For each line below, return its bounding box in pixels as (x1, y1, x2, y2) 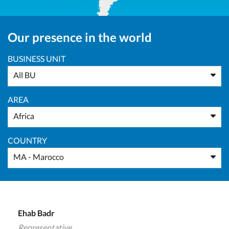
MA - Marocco (13, 152, 64, 162)
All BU (13, 70, 36, 80)
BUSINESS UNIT (8, 54, 65, 63)
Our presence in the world (8, 30, 152, 44)
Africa (13, 111, 34, 121)
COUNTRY (8, 135, 47, 145)
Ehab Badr (18, 208, 55, 218)
